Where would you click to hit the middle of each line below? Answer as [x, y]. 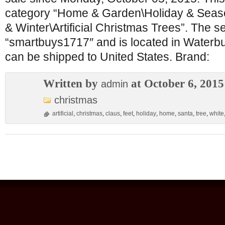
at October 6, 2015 [176, 83]
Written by [72, 83]
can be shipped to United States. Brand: [107, 57]
